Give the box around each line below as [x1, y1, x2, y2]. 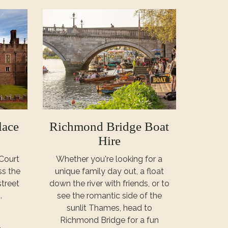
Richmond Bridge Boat [49, 119, 169, 133]
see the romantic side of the [56, 190, 162, 201]
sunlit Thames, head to [66, 203, 152, 213]
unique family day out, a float [54, 166, 164, 176]
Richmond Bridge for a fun [60, 215, 159, 225]
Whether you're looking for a [56, 154, 163, 164]
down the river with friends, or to [49, 178, 169, 188]
